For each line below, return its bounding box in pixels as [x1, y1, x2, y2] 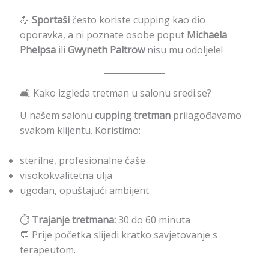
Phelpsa [19, 43, 56, 56]
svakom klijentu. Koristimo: [19, 123, 141, 137]
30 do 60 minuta [115, 213, 190, 227]
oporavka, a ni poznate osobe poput [19, 28, 187, 41]
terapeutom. [19, 243, 76, 257]
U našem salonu [19, 108, 95, 122]
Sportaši [31, 13, 70, 26]
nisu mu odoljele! [144, 43, 223, 56]
